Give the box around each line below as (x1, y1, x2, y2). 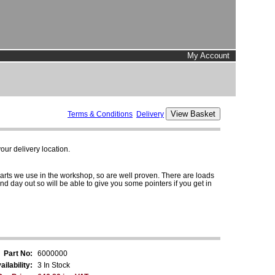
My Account (187, 51, 230, 60)
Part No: (4, 249, 33, 258)
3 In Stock (37, 260, 70, 269)
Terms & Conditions (68, 109, 133, 118)
